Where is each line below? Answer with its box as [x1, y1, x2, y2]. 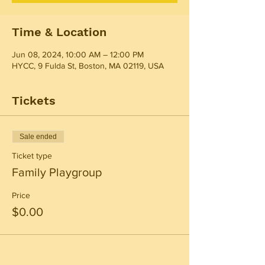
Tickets [12, 93, 56, 108]
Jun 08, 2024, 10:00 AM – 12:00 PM [12, 50, 144, 59]
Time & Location [12, 25, 106, 39]
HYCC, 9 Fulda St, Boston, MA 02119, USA [12, 61, 164, 70]
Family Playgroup [12, 166, 102, 179]
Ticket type [12, 151, 52, 160]
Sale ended [20, 132, 57, 141]
